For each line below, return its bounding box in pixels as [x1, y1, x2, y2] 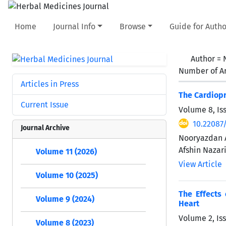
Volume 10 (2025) [36, 170, 98, 180]
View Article [179, 159, 222, 169]
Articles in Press [21, 79, 79, 89]
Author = [191, 53, 223, 64]
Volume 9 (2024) [36, 194, 94, 204]
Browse [119, 21, 146, 31]
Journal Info [53, 21, 96, 31]
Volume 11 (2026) [36, 146, 97, 156]
